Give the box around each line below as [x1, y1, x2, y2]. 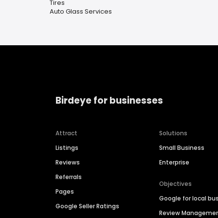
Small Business [159, 144, 205, 152]
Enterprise [159, 158, 190, 167]
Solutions [159, 129, 188, 138]
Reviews [55, 158, 80, 167]
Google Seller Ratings [55, 202, 119, 211]
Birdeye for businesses [55, 93, 163, 107]
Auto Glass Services [50, 7, 112, 16]
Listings [55, 144, 78, 152]
